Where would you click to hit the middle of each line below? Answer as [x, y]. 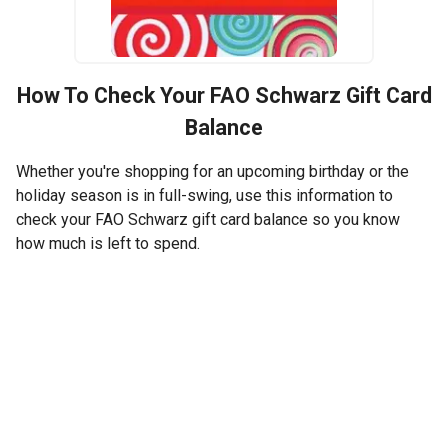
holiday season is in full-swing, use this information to [204, 196]
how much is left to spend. [108, 244]
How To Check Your [113, 96]
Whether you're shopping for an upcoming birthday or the [212, 172]
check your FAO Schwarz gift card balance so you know [208, 220]
